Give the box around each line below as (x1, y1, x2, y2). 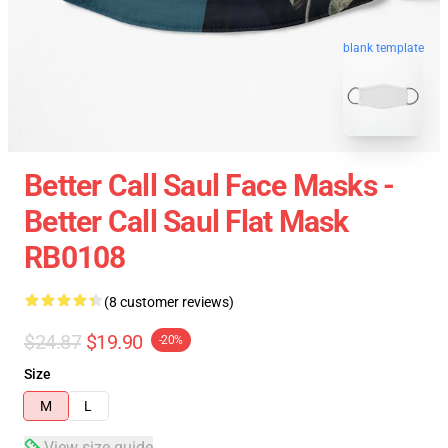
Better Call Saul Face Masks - (24, 168, 395, 203)
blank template (343, 37, 424, 52)
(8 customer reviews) (104, 294, 234, 310)
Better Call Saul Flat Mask (24, 204, 349, 239)
